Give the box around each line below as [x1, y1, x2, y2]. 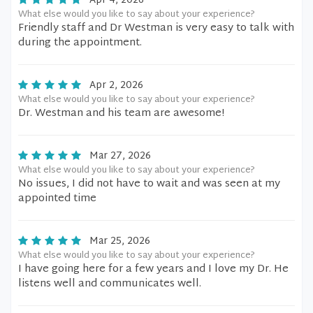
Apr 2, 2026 [89, 77, 143, 94]
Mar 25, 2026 [89, 233, 150, 250]
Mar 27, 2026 [89, 147, 151, 165]
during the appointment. [18, 34, 142, 52]
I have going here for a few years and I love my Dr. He [18, 260, 289, 279]
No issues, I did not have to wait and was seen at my [18, 175, 280, 194]
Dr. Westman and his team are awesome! [18, 104, 224, 123]
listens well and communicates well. [18, 275, 201, 293]
